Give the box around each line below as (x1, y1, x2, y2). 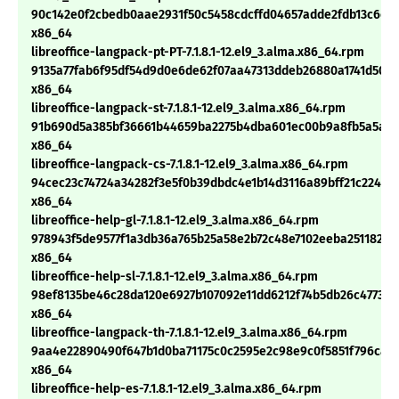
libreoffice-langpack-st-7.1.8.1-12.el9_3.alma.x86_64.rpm (31, 101, 346, 117)
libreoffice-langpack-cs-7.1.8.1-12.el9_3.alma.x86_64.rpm (31, 157, 348, 173)
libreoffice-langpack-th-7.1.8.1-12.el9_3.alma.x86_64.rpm (31, 325, 347, 341)
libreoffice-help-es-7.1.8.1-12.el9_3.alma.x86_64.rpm (31, 381, 322, 397)
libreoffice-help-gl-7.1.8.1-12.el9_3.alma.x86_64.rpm (31, 213, 319, 229)
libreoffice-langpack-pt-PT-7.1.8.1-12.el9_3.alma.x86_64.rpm (31, 45, 364, 61)
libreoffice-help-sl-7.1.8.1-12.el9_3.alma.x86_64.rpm (31, 269, 318, 285)
